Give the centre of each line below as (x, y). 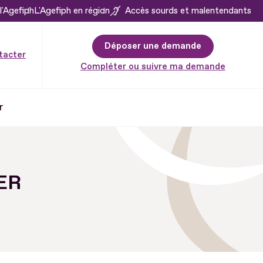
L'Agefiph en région (72, 11)
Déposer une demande (153, 46)
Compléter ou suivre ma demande (153, 66)
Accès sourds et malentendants (188, 11)
